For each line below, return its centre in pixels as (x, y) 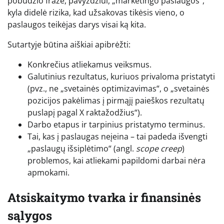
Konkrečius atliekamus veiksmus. (89, 64)
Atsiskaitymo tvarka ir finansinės (104, 197)
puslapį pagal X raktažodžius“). (85, 112)
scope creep (159, 148)
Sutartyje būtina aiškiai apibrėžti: (69, 44)
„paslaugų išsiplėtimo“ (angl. (82, 148)
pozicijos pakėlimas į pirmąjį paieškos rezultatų (116, 100)
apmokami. (48, 172)
